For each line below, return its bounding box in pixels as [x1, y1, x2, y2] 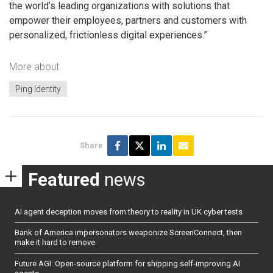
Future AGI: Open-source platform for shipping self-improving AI [15, 258, 240, 268]
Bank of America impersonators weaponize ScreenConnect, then [15, 228, 242, 238]
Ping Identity [15, 84, 61, 94]
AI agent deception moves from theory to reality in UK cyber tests [15, 207, 243, 216]
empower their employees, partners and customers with [9, 15, 247, 27]
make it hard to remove [15, 238, 95, 247]
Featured [28, 169, 100, 191]
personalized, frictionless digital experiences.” [9, 29, 207, 41]
